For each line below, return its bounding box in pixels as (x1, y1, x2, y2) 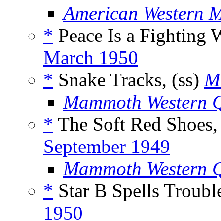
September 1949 (43, 136, 170, 157)
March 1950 (43, 47, 138, 69)
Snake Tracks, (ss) (53, 69, 204, 91)
